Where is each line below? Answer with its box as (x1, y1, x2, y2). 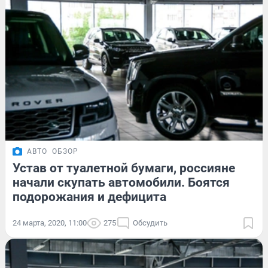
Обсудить (133, 218, 167, 227)
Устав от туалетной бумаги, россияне (13, 160, 235, 175)
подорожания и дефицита (13, 189, 166, 204)
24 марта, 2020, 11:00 (13, 218, 87, 227)
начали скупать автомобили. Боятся (13, 175, 230, 190)
